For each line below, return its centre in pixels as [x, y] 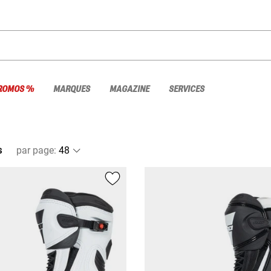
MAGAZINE [129, 89]
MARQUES [72, 89]
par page [35, 150]
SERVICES [187, 89]
